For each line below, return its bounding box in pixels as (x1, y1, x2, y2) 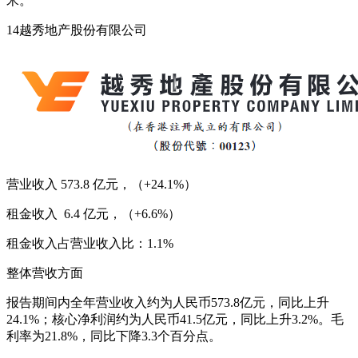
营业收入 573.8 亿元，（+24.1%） (6, 177, 197, 191)
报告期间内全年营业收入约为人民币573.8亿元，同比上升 (6, 295, 329, 309)
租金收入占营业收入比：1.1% (6, 236, 173, 250)
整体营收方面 (6, 265, 83, 280)
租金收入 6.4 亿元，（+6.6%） (6, 206, 181, 221)
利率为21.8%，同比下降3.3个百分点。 (6, 328, 221, 343)
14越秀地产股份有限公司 (6, 22, 147, 37)
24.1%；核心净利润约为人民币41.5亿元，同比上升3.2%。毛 (6, 312, 344, 326)
